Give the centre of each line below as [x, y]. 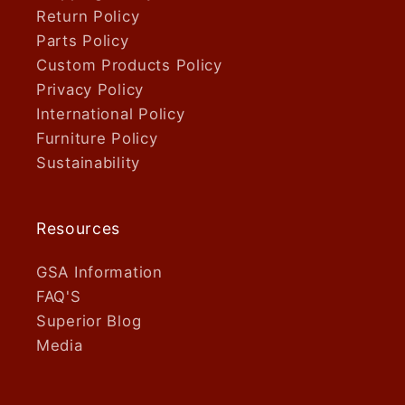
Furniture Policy [97, 138]
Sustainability [89, 162]
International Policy [111, 113]
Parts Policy [83, 40]
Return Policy [88, 16]
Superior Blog [89, 320]
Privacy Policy [90, 89]
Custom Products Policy [129, 65]
